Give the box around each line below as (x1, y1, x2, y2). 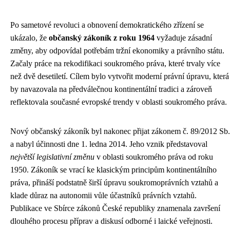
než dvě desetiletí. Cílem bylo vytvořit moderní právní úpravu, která (10, 72, 229, 81)
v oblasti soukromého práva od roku (94, 152, 213, 161)
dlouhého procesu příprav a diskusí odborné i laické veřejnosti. (10, 217, 213, 225)
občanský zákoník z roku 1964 (49, 33, 155, 42)
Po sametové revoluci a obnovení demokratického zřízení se (10, 21, 204, 29)
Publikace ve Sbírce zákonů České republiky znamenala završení (10, 204, 220, 213)
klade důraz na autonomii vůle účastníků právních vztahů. (10, 191, 197, 200)
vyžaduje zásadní (155, 33, 212, 42)
